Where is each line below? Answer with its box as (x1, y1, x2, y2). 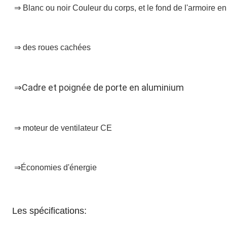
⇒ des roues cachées (14, 43, 91, 52)
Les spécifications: (12, 206, 87, 216)
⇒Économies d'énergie (14, 163, 97, 172)
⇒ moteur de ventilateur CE (14, 124, 112, 132)
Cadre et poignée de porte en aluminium (22, 82, 184, 93)
